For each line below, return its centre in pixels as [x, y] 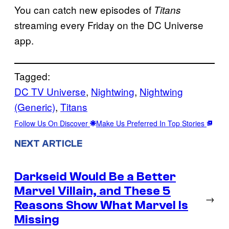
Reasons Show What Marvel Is [101, 205]
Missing [37, 219]
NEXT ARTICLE [48, 144]
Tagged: [32, 76]
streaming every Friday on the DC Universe [109, 25]
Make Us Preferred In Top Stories [151, 123]
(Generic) [35, 107]
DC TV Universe [50, 91]
